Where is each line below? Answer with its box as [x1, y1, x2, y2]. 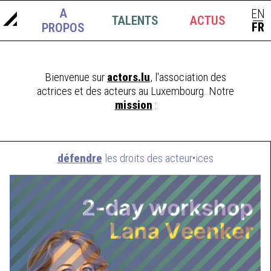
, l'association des [150, 70, 226, 84]
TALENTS [112, 13, 159, 28]
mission [114, 98, 152, 112]
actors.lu [107, 70, 150, 84]
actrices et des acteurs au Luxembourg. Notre [37, 84, 234, 98]
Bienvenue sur [45, 70, 107, 84]
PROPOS [42, 21, 85, 35]
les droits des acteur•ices [102, 151, 214, 165]
